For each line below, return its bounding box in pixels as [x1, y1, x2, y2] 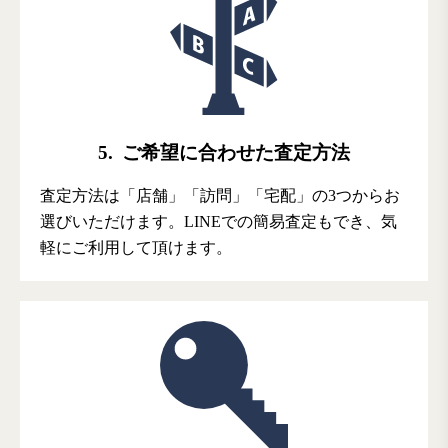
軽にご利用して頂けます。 [40, 239, 232, 257]
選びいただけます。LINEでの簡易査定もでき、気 [40, 213, 397, 231]
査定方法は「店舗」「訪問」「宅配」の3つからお [40, 187, 400, 205]
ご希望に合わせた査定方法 [116, 142, 350, 164]
